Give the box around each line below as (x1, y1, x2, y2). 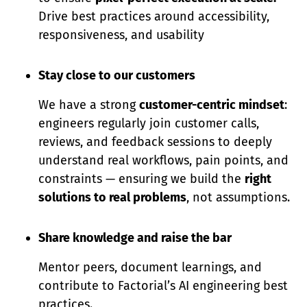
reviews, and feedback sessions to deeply (38, 134, 272, 149)
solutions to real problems (38, 190, 186, 205)
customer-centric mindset (139, 97, 284, 112)
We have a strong (38, 97, 139, 112)
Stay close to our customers (38, 68, 195, 83)
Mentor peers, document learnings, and (38, 260, 262, 275)
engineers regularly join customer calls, (38, 116, 259, 131)
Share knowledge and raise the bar (38, 230, 232, 245)
